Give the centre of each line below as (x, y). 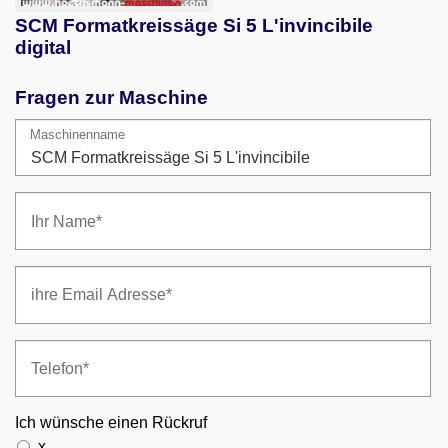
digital (43, 47)
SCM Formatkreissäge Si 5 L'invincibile (194, 25)
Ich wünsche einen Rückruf (111, 423)
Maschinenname (77, 134)
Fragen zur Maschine (111, 97)
